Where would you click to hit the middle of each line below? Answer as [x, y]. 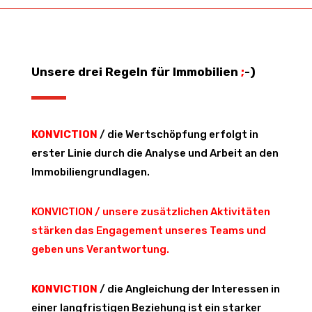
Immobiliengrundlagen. [90, 172]
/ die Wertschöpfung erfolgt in [178, 135]
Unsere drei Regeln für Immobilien [136, 72]
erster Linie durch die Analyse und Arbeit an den [155, 154]
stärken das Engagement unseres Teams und [148, 231]
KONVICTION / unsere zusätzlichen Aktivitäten [150, 212]
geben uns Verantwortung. [100, 250]
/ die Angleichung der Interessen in [188, 289]
